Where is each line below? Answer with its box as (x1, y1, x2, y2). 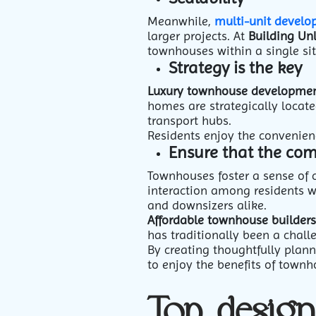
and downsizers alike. (147, 197, 267, 212)
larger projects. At (147, 28, 248, 43)
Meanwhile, (147, 13, 214, 28)
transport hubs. (147, 113, 231, 128)
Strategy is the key (169, 58, 306, 78)
